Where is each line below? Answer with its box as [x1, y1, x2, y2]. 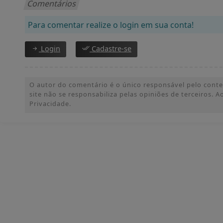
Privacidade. [29, 99, 71, 109]
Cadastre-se [90, 44, 131, 54]
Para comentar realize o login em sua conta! [28, 19, 194, 31]
